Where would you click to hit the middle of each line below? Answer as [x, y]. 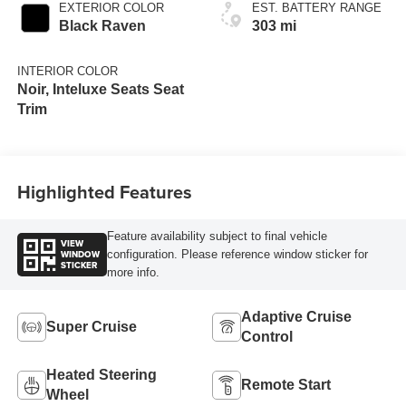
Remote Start [286, 384]
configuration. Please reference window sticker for [237, 255]
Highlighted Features [104, 192]
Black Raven [102, 25]
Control [267, 336]
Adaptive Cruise [296, 316]
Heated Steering [101, 374]
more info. [133, 273]
